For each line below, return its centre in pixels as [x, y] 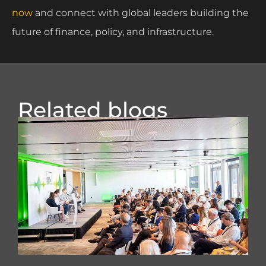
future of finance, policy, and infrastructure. [114, 31]
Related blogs [93, 110]
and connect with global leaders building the [141, 12]
